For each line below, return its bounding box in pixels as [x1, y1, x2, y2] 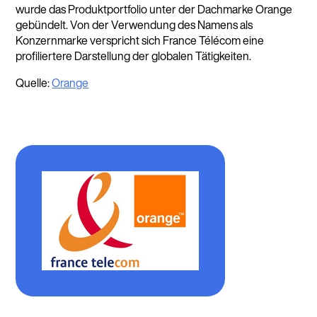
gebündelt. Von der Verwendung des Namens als [16, 16, 253, 33]
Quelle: [16, 74, 52, 91]
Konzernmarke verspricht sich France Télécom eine [16, 32, 265, 49]
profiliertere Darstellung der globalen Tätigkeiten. [16, 47, 252, 64]
